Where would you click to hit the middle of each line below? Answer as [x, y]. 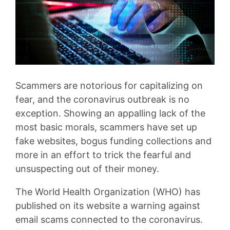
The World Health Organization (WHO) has [108, 191]
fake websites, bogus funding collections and [113, 141]
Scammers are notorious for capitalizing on [109, 85]
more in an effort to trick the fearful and [103, 155]
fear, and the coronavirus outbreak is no [102, 99]
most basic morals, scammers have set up [106, 127]
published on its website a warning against [108, 205]
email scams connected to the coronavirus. [109, 219]
